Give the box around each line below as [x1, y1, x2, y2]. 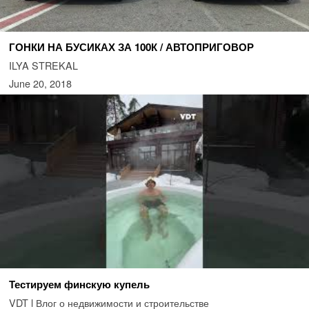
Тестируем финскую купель [8, 276, 150, 292]
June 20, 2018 [8, 76, 72, 91]
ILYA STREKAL [8, 58, 78, 73]
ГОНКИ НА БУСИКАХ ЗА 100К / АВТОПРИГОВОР [8, 39, 254, 55]
